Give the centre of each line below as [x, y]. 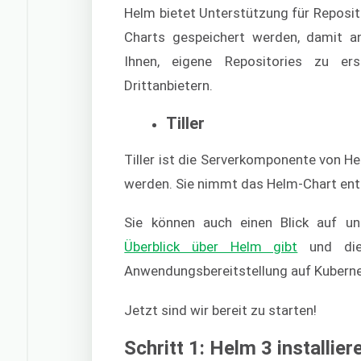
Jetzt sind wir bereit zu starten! [221, 310]
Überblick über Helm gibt [211, 247]
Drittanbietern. [169, 86]
